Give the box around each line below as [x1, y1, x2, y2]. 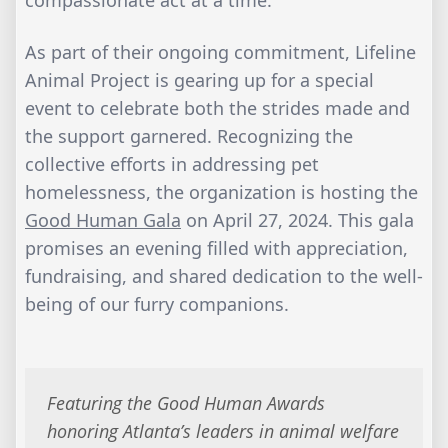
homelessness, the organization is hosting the [25, 179, 418, 204]
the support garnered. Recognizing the [25, 123, 353, 148]
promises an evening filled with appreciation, [25, 235, 408, 260]
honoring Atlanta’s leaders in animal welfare [46, 419, 399, 444]
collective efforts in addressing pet [25, 151, 319, 176]
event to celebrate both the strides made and [25, 95, 410, 120]
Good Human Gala [25, 207, 181, 232]
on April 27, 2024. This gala [181, 207, 414, 232]
